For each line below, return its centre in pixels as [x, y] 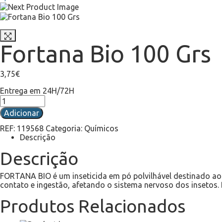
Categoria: [65, 128]
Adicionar [22, 113]
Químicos [101, 128]
